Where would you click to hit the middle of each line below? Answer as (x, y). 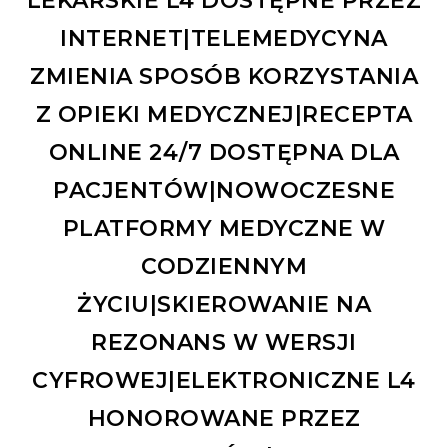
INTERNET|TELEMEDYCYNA (224, 38)
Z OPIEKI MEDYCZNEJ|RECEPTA (224, 114)
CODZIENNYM (224, 266)
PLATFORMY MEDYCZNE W (224, 228)
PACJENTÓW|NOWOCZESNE (224, 190)
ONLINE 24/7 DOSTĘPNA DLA (224, 152)
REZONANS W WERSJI (224, 342)
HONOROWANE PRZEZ (224, 418)
